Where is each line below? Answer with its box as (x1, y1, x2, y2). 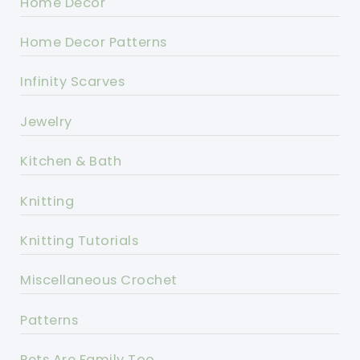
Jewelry (20, 112, 72, 131)
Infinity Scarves (20, 72, 125, 92)
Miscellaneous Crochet (20, 271, 178, 290)
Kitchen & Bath (20, 152, 122, 171)
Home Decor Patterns (20, 33, 167, 52)
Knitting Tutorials (20, 231, 139, 251)
